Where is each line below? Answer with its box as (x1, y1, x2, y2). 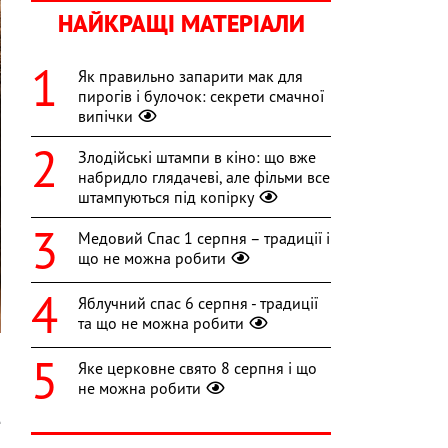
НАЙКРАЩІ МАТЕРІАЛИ (57, 8, 305, 40)
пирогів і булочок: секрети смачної (78, 86, 324, 107)
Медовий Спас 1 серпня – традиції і (78, 228, 330, 249)
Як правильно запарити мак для (78, 66, 303, 87)
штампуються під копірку (78, 187, 254, 208)
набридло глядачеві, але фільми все (78, 167, 330, 188)
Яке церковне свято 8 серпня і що (78, 358, 317, 379)
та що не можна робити (78, 313, 244, 334)
